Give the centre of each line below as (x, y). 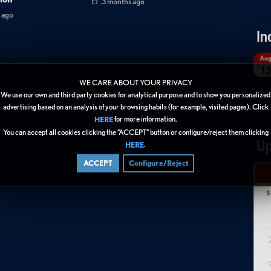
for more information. (145, 119)
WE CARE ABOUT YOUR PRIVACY (135, 82)
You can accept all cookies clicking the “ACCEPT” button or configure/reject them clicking (135, 132)
